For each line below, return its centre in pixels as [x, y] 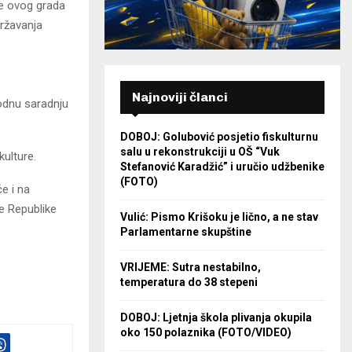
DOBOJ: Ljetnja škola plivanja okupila [216, 318]
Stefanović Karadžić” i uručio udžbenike [222, 167]
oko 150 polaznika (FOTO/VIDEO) [206, 333]
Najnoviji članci [180, 97]
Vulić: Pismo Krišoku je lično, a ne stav [219, 217]
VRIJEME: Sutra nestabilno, [191, 268]
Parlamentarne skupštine [186, 232]
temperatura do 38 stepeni [189, 282]
